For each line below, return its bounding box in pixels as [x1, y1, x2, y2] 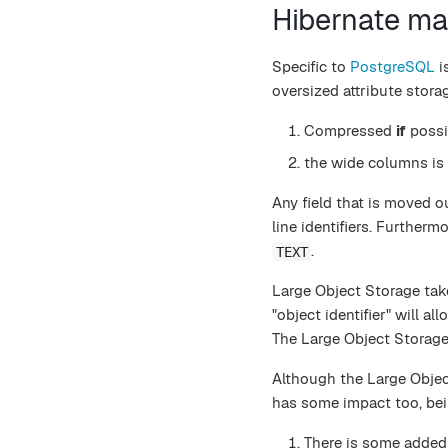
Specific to [272, 57, 350, 77]
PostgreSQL [350, 57, 435, 77]
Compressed [304, 121, 396, 141]
